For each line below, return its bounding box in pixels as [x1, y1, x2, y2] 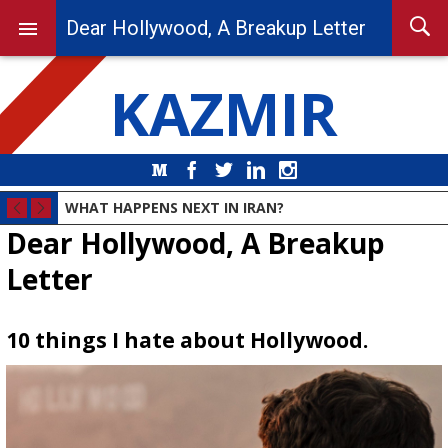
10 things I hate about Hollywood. [5, 326, 368, 354]
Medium [176, 161, 222, 178]
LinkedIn [272, 161, 319, 178]
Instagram [304, 161, 361, 178]
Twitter [240, 161, 279, 178]
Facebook [208, 161, 264, 178]
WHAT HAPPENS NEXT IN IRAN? [65, 198, 284, 217]
